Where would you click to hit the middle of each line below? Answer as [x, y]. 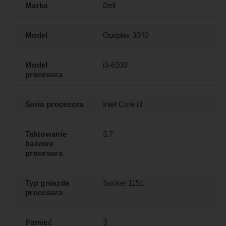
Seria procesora [54, 104]
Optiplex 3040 [126, 35]
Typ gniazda [47, 183]
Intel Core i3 [123, 104]
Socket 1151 [124, 183]
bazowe [39, 144]
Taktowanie [46, 134]
